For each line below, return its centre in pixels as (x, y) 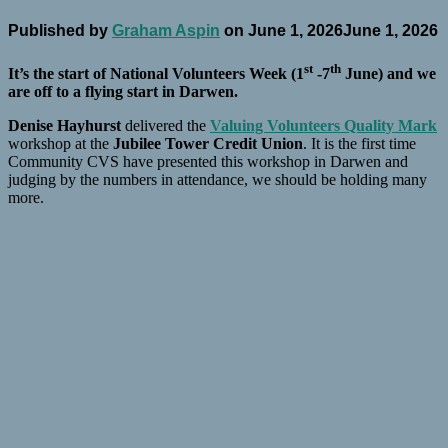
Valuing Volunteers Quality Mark (323, 126)
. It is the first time (359, 144)
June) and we (388, 74)
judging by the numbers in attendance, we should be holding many (217, 180)
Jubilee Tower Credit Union (208, 144)
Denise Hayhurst (64, 126)
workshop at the (60, 144)
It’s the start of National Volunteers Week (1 (156, 74)
